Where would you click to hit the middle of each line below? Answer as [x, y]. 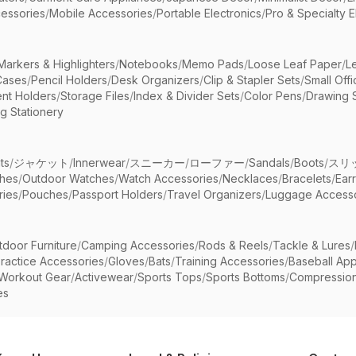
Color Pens [273, 96]
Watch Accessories [168, 178]
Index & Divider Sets [187, 96]
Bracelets [307, 178]
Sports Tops [170, 277]
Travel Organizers [214, 194]
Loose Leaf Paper [295, 64]
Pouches [45, 194]
